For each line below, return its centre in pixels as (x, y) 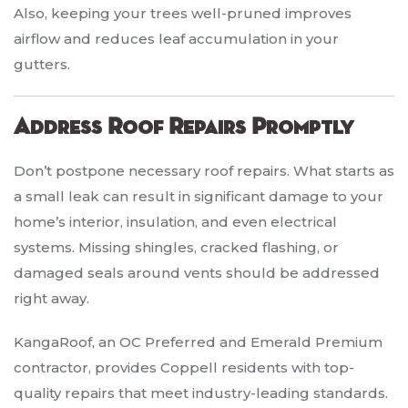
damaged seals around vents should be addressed (197, 273)
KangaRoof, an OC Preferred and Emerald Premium (198, 342)
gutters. (42, 65)
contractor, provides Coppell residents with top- (184, 368)
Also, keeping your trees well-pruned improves (183, 14)
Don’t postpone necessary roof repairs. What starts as (204, 171)
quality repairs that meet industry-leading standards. (201, 393)
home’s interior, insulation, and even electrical (175, 222)
